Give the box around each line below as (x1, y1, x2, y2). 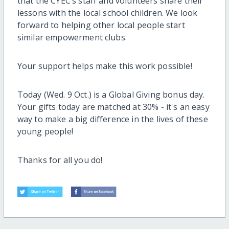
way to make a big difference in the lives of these (17, 113, 208, 125)
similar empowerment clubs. (17, 32, 127, 43)
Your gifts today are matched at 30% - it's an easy (17, 101, 210, 112)
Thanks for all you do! (17, 154, 103, 166)
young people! (17, 126, 73, 137)
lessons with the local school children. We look (17, 7, 198, 18)
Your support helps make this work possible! (17, 60, 192, 72)
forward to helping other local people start (17, 19, 185, 31)
